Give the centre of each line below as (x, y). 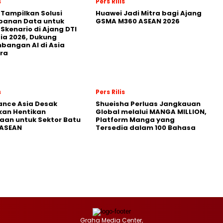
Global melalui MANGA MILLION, (151, 111)
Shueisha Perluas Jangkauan (148, 104)
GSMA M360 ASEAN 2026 (138, 21)
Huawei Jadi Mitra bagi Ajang (149, 13)
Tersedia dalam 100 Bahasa (146, 127)
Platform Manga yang (135, 119)
